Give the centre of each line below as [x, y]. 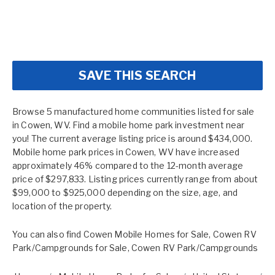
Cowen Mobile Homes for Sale [146, 234]
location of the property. [62, 206]
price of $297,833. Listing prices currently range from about [135, 179]
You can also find [48, 234]
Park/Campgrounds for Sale [70, 247]
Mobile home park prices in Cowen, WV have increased [126, 152]
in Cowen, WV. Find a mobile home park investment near [129, 125]
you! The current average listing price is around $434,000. [133, 138]
